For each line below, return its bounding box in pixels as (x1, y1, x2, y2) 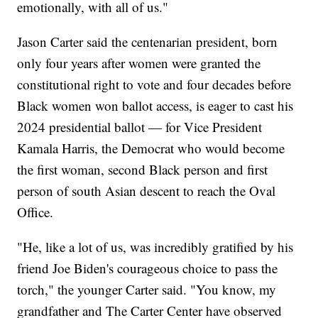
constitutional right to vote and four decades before (17, 75, 292, 94)
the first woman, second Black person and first (17, 160, 268, 179)
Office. (17, 203, 54, 221)
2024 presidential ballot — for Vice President (17, 118, 263, 136)
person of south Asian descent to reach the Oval (17, 182, 276, 200)
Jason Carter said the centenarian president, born (17, 33, 278, 51)
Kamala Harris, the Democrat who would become (17, 139, 285, 158)
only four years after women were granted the (17, 54, 261, 72)
